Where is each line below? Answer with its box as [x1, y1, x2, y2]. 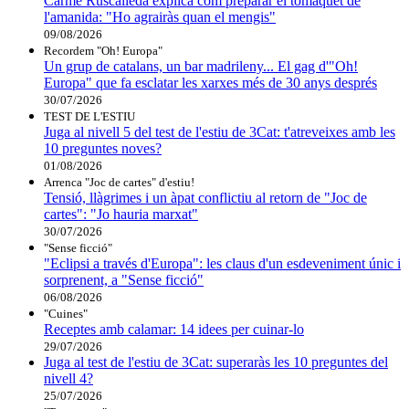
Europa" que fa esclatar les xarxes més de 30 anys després [44, 74, 377, 90]
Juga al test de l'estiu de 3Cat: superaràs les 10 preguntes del [44, 353, 388, 370]
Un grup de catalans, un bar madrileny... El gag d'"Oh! [44, 58, 358, 74]
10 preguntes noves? [44, 140, 162, 156]
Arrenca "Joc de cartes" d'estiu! [44, 174, 194, 189]
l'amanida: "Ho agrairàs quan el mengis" [44, 8, 276, 25]
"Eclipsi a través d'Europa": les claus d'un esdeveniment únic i [44, 255, 401, 271]
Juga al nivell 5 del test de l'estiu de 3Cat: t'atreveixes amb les [44, 123, 395, 140]
